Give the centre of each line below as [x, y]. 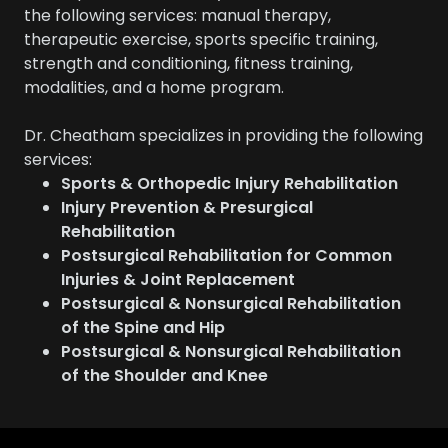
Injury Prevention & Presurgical [186, 207]
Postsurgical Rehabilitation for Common [226, 255]
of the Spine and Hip [142, 327]
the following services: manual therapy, [177, 15]
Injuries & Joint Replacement [179, 279]
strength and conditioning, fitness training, [188, 63]
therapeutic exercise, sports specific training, [201, 39]
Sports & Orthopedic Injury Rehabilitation [231, 183]
